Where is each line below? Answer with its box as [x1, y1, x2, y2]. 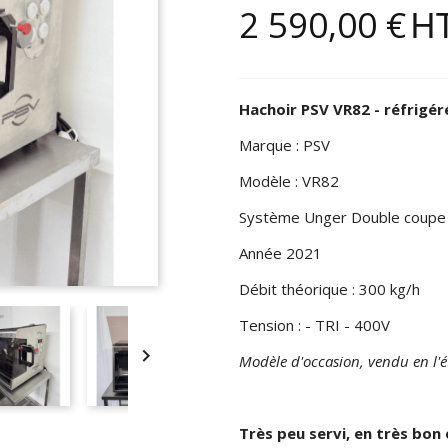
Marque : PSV [239, 134, 330, 155]
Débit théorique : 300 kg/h [239, 278, 420, 299]
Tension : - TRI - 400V [239, 314, 390, 335]
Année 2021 [239, 242, 326, 263]
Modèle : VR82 [239, 170, 339, 191]
